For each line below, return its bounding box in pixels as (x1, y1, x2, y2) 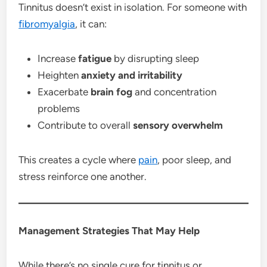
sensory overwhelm (133, 119, 223, 131)
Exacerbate (38, 85, 91, 98)
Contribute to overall (38, 119, 133, 131)
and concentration (132, 85, 217, 98)
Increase (38, 52, 79, 64)
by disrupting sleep (111, 52, 200, 64)
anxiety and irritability (81, 69, 183, 81)
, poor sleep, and (157, 153, 232, 166)
